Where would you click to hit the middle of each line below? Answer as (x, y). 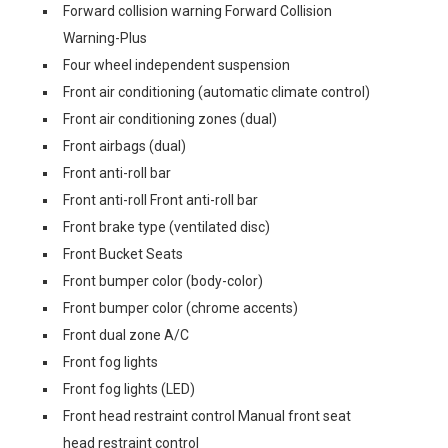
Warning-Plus (105, 38)
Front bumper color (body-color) (163, 281)
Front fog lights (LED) (129, 389)
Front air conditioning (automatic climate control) (216, 92)
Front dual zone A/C (126, 335)
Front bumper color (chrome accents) (180, 308)
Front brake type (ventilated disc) (166, 227)
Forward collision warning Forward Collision (197, 11)
